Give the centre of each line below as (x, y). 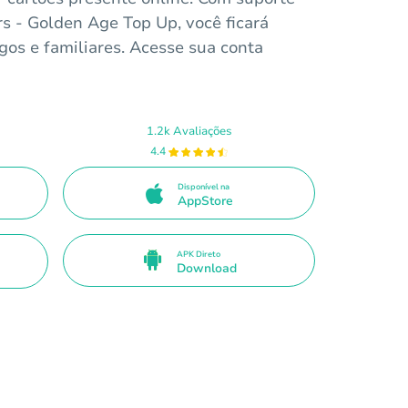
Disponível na (203, 186)
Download (206, 268)
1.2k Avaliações (189, 131)
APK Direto (198, 254)
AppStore (205, 200)
